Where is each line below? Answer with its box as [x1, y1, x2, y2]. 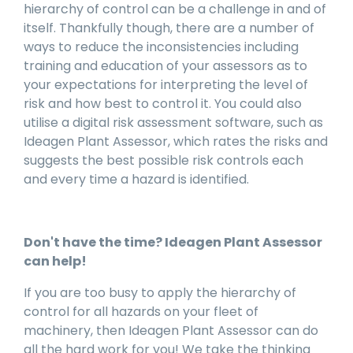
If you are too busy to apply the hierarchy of [24, 284, 296, 303]
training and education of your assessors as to [24, 57, 307, 76]
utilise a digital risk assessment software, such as [24, 113, 323, 132]
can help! [24, 252, 87, 271]
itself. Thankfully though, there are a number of [24, 19, 314, 38]
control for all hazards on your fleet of [24, 303, 258, 321]
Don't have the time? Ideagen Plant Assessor [24, 233, 322, 252]
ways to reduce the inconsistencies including [24, 38, 299, 57]
